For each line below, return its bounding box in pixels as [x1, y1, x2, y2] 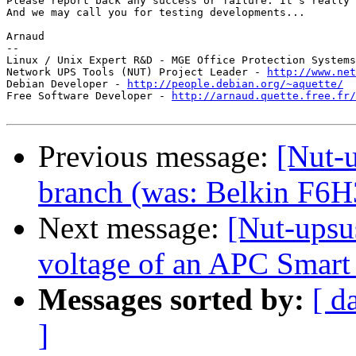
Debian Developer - [6, 78, 127, 91]
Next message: [38, 211, 227, 246]
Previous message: [38, 139, 277, 174]
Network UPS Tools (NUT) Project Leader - [6, 66, 267, 79]
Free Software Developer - [6, 90, 172, 103]
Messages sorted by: [38, 282, 304, 317]
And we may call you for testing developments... [6, 6, 305, 19]
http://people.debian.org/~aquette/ [127, 78, 343, 91]
